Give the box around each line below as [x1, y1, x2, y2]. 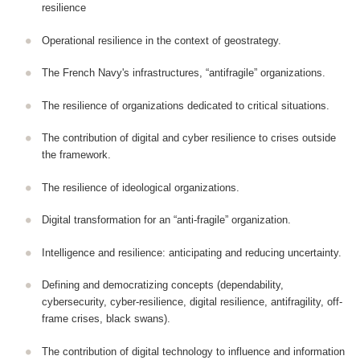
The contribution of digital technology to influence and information [41, 345, 345, 358]
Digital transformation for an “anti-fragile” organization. [41, 214, 291, 227]
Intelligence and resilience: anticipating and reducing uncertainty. [41, 246, 342, 259]
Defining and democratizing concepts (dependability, [41, 279, 284, 292]
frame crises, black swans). [41, 313, 170, 325]
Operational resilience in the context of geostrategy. [41, 34, 281, 47]
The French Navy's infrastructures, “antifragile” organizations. [41, 67, 325, 80]
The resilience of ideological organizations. [41, 181, 239, 194]
